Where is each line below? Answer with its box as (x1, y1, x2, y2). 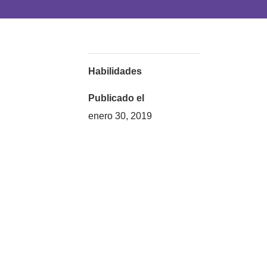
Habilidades (88, 66, 142, 76)
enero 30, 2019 (88, 111, 153, 121)
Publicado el (88, 93, 145, 103)
